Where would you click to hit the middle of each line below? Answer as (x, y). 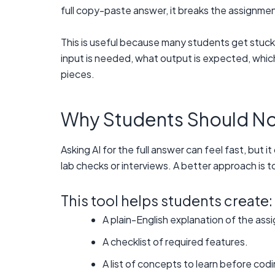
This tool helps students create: (167, 201)
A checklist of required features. (175, 242)
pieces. (78, 74)
